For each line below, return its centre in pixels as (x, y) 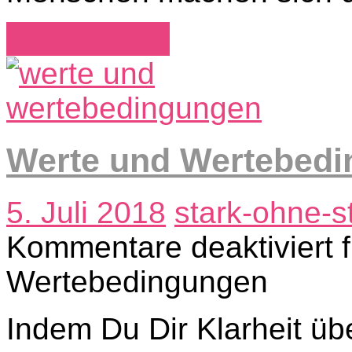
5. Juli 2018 (86, 212)
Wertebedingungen (137, 281)
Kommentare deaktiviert (170, 247)
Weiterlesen (88, 39)
